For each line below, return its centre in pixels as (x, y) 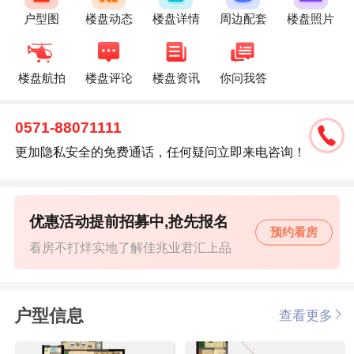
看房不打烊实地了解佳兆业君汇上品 (131, 248)
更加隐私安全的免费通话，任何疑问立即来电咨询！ (161, 151)
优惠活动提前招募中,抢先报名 (129, 221)
